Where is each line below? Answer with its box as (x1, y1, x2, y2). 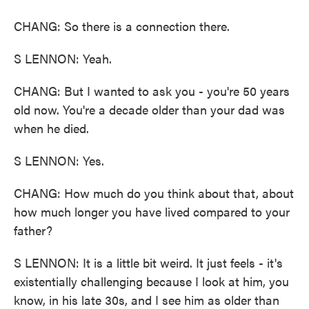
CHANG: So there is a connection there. (14, 17, 230, 34)
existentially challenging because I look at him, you (14, 272, 289, 290)
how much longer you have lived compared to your (14, 203, 290, 220)
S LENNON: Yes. (14, 152, 104, 169)
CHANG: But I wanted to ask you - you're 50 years (14, 82, 290, 99)
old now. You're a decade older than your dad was (14, 101, 285, 118)
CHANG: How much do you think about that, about (14, 184, 294, 201)
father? (14, 221, 52, 239)
